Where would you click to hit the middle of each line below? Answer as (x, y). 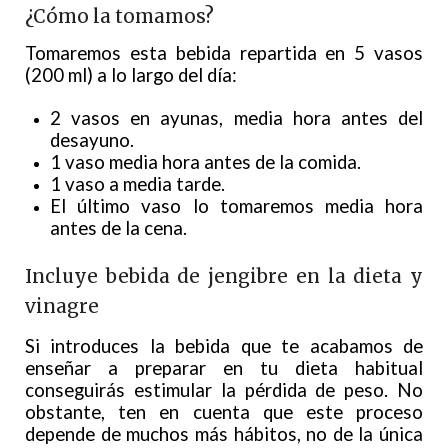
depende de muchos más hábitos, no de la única (224, 434)
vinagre (62, 307)
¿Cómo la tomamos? (119, 17)
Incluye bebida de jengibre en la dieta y (224, 277)
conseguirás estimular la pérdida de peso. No (224, 390)
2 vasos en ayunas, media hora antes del (236, 118)
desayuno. (92, 140)
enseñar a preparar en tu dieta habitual (224, 368)
